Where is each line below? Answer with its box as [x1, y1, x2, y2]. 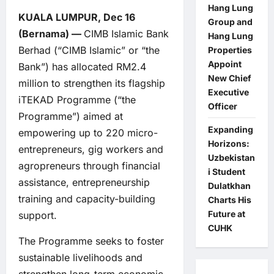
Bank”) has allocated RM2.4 [18, 61, 146, 73]
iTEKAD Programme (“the [18, 94, 136, 106]
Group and [207, 17, 253, 27]
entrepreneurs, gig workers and [18, 143, 163, 156]
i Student [207, 166, 245, 177]
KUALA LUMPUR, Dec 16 [18, 11, 135, 24]
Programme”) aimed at [18, 110, 123, 123]
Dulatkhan [207, 180, 251, 191]
